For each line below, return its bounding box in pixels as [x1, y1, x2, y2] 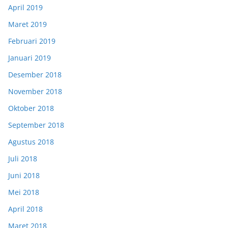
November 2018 [8, 87, 62, 97]
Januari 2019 [8, 53, 51, 63]
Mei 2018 [8, 187, 39, 197]
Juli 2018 [8, 154, 37, 164]
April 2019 [8, 3, 43, 13]
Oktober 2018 [8, 103, 54, 113]
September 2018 [8, 120, 64, 130]
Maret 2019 [8, 19, 47, 30]
